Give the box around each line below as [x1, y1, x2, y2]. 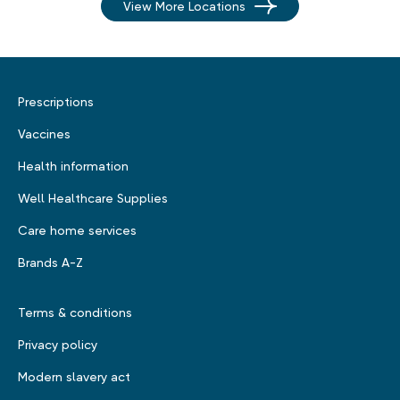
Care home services [18, 223, 137, 238]
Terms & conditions [18, 305, 132, 321]
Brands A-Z [18, 255, 83, 271]
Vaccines [18, 127, 71, 142]
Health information [18, 159, 129, 174]
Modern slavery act [18, 370, 130, 385]
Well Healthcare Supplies [18, 191, 168, 206]
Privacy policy [18, 337, 97, 353]
